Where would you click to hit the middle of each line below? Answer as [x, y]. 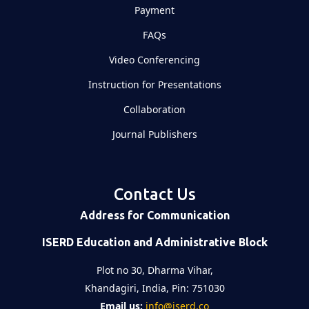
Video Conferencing [154, 59]
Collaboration [154, 109]
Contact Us [154, 193]
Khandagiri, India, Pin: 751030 [154, 288]
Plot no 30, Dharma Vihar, [154, 270]
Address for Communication [154, 215]
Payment [154, 10]
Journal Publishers [154, 134]
